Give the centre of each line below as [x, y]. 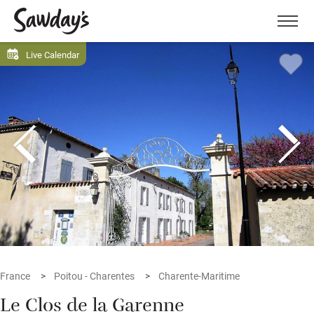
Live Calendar [53, 54]
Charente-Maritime [199, 276]
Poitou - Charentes [94, 276]
